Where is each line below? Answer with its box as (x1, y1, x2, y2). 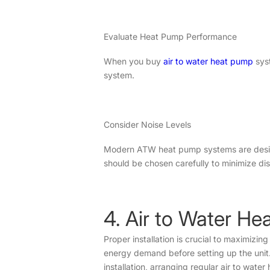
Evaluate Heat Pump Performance (104, 31, 237, 42)
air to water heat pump (163, 55, 253, 66)
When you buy (104, 55, 163, 66)
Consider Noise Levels (104, 119, 191, 130)
